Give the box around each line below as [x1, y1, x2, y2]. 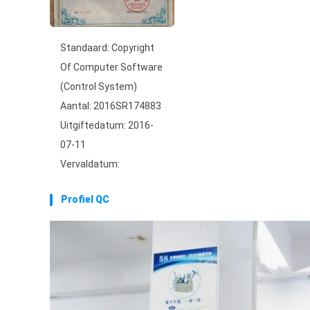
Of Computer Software [60, 62, 163, 73]
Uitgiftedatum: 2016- [60, 120, 154, 131]
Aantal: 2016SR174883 [60, 100, 161, 111]
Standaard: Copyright [60, 42, 154, 53]
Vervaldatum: [60, 158, 120, 170]
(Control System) [60, 81, 137, 92]
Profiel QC [61, 194, 109, 205]
